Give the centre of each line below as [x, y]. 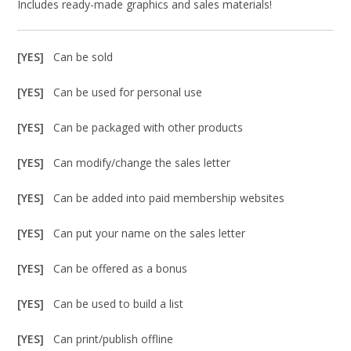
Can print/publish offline [114, 338]
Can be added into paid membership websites [169, 197]
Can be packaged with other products [148, 127]
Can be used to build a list [119, 303]
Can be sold [83, 56]
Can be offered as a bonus [121, 268]
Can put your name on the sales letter [150, 233]
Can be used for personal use [128, 92]
